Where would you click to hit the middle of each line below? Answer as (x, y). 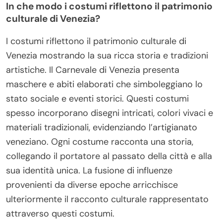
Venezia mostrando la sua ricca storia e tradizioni (107, 55)
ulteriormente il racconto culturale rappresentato (107, 199)
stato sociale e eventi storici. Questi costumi (97, 98)
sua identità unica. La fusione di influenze (89, 170)
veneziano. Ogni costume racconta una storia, (100, 141)
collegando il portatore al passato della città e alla (109, 156)
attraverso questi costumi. (60, 213)
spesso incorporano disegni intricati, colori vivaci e (110, 113)
